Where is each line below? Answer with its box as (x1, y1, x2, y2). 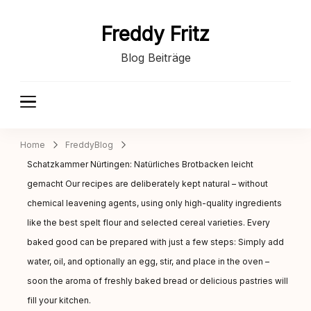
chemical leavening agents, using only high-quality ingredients (27, 197, 282, 208)
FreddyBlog (65, 139, 113, 150)
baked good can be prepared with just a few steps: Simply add (27, 236, 284, 247)
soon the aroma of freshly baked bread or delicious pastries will (27, 275, 288, 286)
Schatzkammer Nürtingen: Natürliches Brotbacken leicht (27, 158, 253, 169)
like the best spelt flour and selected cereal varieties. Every (27, 217, 270, 228)
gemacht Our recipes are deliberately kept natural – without (27, 178, 268, 189)
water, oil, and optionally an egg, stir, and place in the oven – (27, 255, 269, 267)
